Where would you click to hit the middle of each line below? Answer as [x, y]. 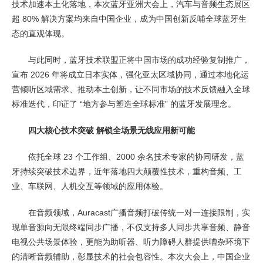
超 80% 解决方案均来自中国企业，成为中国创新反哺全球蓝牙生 [129, 19]
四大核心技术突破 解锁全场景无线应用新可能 [112, 130]
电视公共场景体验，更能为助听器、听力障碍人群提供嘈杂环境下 [131, 242]
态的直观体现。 [41, 33]
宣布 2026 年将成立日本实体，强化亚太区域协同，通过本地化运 [130, 75]
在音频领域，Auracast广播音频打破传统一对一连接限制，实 [139, 213]
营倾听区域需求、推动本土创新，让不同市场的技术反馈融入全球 [131, 89]
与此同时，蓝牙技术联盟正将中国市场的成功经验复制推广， [139, 60]
